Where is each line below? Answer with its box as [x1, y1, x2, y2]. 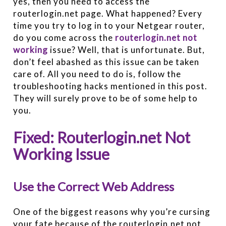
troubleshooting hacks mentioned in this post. [13, 80, 208, 91]
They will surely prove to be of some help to [13, 92, 198, 103]
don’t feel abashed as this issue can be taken [13, 56, 200, 67]
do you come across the [13, 32, 116, 43]
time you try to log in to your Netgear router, [13, 20, 205, 31]
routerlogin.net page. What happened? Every [13, 8, 203, 19]
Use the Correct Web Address [13, 179, 175, 194]
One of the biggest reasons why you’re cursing [13, 206, 211, 217]
